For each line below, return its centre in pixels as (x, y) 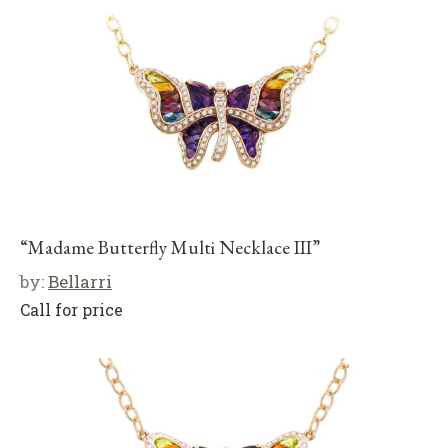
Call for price (71, 309)
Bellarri (80, 281)
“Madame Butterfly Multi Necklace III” (170, 247)
